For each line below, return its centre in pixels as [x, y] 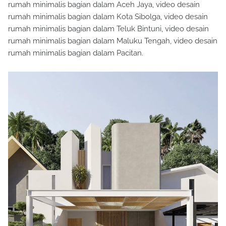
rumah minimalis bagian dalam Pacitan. [76, 53]
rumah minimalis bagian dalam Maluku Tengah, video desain [113, 41]
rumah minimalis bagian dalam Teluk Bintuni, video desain [108, 29]
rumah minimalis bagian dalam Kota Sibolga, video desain [108, 17]
